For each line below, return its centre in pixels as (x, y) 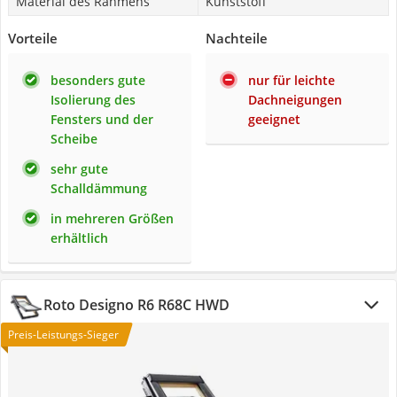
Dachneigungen (295, 100)
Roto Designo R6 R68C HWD (136, 305)
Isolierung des (93, 100)
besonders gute (98, 80)
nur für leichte (292, 80)
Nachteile (237, 38)
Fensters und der (102, 119)
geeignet (274, 119)
